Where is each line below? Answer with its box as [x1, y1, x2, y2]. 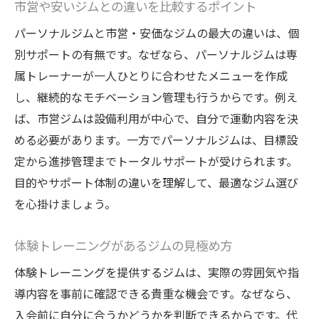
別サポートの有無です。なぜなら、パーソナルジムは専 [14, 46, 298, 63]
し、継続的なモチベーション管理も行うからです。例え [14, 88, 298, 106]
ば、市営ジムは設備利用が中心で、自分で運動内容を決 [14, 110, 298, 127]
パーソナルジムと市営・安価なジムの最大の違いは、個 [14, 24, 299, 42]
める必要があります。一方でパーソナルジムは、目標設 [14, 131, 298, 149]
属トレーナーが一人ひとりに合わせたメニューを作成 [14, 67, 288, 85]
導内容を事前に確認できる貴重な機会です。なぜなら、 [14, 285, 298, 303]
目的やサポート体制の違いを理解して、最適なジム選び [14, 174, 298, 192]
